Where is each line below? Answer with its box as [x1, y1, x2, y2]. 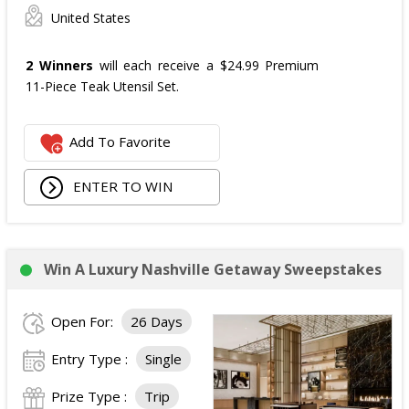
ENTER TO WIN [69, 176, 173, 195]
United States [51, 9, 131, 26]
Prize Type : [51, 387, 131, 405]
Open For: [51, 312, 117, 330]
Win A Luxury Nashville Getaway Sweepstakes [44, 259, 382, 279]
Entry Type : [51, 350, 131, 368]
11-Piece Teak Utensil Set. [26, 78, 179, 95]
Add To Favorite [69, 132, 172, 152]
